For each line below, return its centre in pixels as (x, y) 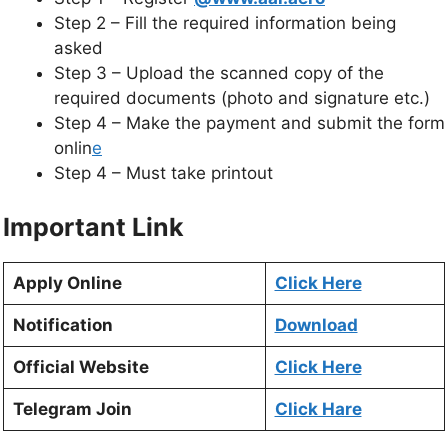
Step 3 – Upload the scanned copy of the (219, 73)
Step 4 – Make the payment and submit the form (249, 123)
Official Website (80, 366)
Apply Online (67, 282)
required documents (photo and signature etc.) (242, 98)
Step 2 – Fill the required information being (225, 23)
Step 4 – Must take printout (163, 173)
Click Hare (318, 408)
